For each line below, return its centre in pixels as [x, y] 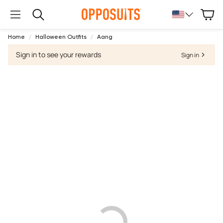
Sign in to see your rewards [58, 55]
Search [41, 17]
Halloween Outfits [61, 37]
